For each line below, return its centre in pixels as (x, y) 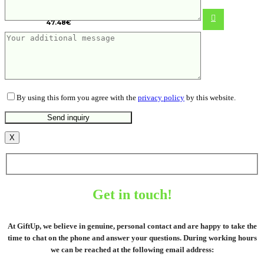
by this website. (210, 97)
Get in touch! (132, 195)
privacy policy (161, 97)
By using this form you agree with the (77, 97)
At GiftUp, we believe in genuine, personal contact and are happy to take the (132, 226)
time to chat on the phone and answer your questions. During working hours (132, 238)
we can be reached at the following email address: (132, 250)
